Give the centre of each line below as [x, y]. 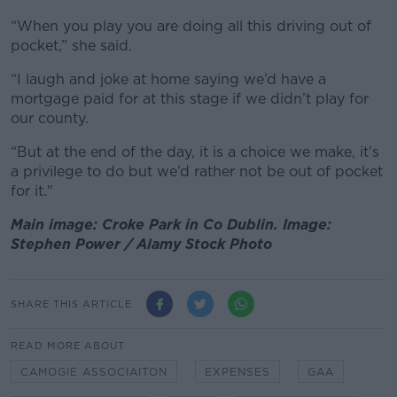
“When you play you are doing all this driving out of [191, 27]
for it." [32, 191]
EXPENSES [237, 372]
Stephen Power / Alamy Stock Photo [144, 245]
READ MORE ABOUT [68, 346]
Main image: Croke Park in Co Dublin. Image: [171, 225]
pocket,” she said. [71, 46]
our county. [50, 119]
